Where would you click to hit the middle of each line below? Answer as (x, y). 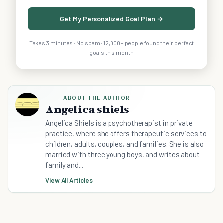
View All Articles (69, 180)
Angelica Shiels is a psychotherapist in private (119, 123)
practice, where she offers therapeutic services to (126, 133)
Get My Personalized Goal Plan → (111, 18)
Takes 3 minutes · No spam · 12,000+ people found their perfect (111, 43)
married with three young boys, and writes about (123, 154)
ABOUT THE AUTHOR (97, 97)
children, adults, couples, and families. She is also (124, 144)
